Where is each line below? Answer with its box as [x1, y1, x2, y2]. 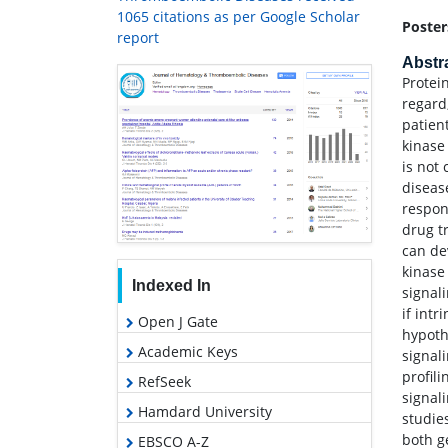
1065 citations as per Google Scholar [117, 7, 360, 27]
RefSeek [134, 371, 191, 391]
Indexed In [131, 276, 211, 294]
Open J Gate [134, 311, 218, 331]
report [117, 28, 159, 48]
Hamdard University [134, 401, 272, 421]
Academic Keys [134, 341, 238, 361]
